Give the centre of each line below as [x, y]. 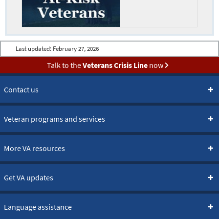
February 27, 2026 [76, 49]
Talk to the [65, 65]
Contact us [21, 90]
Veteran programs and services [55, 119]
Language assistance [38, 207]
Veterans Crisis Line [115, 65]
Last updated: [34, 49]
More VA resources [34, 148]
